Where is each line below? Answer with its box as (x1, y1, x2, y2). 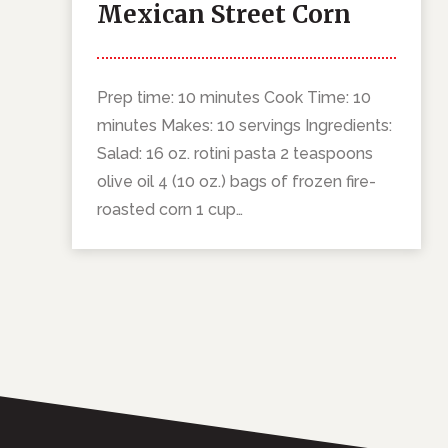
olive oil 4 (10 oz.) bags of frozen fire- (97, 172, 376, 192)
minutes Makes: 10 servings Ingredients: (97, 116, 392, 136)
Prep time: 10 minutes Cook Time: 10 (97, 88, 371, 108)
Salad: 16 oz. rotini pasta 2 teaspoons (97, 144, 373, 164)
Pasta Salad (97, 37, 237, 69)
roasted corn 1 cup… (97, 200, 243, 220)
